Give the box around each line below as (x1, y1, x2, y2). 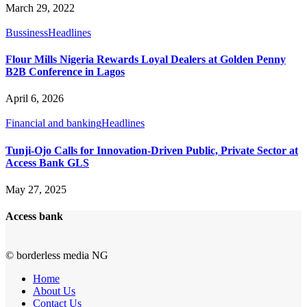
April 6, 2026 (5, 93, 64, 105)
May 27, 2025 (5, 183, 66, 195)
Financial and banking (5, 117, 101, 130)
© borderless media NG (5, 249, 108, 262)
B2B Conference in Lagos (5, 66, 125, 78)
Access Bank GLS (5, 156, 89, 169)
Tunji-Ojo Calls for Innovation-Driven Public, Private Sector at (5, 144, 298, 156)
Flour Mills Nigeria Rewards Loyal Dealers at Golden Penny (5, 53, 286, 66)
